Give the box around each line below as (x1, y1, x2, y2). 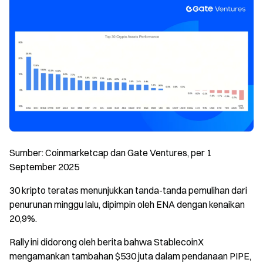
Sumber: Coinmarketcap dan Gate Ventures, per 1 (9, 146, 212, 159)
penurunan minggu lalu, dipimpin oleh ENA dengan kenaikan (9, 198, 245, 210)
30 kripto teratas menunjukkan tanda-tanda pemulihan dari (9, 184, 247, 196)
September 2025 (9, 160, 79, 173)
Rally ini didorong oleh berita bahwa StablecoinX (9, 235, 204, 248)
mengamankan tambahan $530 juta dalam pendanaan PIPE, (9, 249, 251, 262)
